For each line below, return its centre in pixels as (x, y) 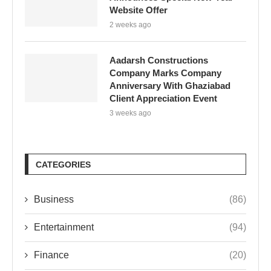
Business (54, 199)
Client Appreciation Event (163, 98)
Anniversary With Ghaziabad (170, 86)
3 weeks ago (130, 113)
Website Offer (139, 10)
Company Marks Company (165, 73)
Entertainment (64, 227)
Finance (51, 255)
